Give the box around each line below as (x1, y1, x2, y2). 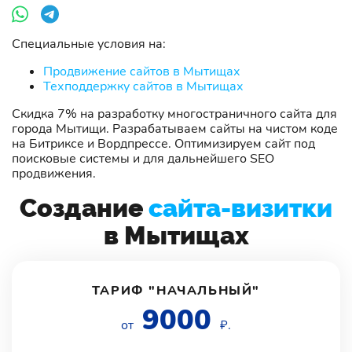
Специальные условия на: (12, 35, 166, 53)
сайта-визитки (148, 192, 332, 222)
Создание (20, 192, 148, 222)
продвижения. (12, 164, 96, 182)
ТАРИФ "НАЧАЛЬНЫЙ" (91, 281, 261, 299)
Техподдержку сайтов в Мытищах (43, 77, 244, 95)
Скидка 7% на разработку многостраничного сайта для (12, 104, 337, 123)
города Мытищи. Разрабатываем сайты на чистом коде (12, 119, 338, 137)
